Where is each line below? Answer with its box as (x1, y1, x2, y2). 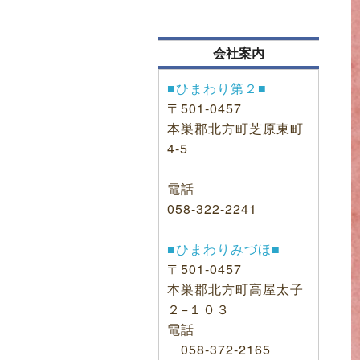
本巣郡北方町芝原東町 (167, 118, 304, 137)
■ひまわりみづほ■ (167, 239, 280, 258)
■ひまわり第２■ (167, 78, 267, 97)
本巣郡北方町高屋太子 (167, 279, 304, 298)
